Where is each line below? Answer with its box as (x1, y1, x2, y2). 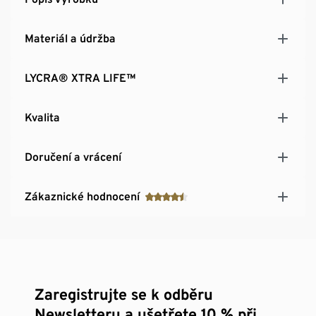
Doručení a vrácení (25, 150, 121, 164)
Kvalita (25, 110, 60, 124)
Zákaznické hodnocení (25, 189, 140, 203)
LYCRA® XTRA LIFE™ (25, 71, 136, 85)
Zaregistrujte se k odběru (35, 284, 214, 303)
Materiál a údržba (25, 31, 116, 45)
